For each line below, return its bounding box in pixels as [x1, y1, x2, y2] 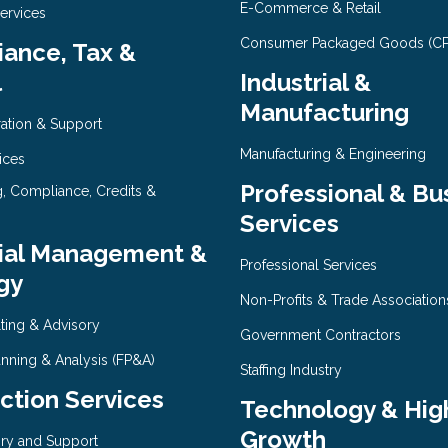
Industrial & [239, 68, 371, 98]
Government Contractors [239, 327, 401, 344]
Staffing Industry [239, 362, 342, 379]
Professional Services [239, 257, 377, 274]
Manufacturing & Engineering [239, 146, 426, 163]
